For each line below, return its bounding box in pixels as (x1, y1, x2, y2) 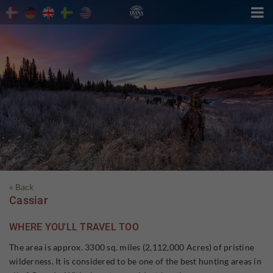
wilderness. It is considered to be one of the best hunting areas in (9, 255, 261, 266)
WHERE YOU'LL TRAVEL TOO (9, 221, 139, 233)
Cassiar (9, 194, 48, 207)
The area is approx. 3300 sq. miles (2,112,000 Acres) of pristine (9, 241, 254, 252)
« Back (9, 182, 34, 192)
